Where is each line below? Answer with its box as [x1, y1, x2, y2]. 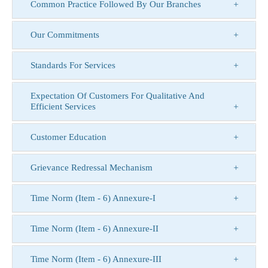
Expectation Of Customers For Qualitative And [31, 91, 205, 100]
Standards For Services [31, 60, 115, 70]
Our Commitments [31, 30, 99, 39]
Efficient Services [31, 102, 96, 111]
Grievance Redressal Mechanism [31, 163, 153, 172]
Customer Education [31, 132, 106, 142]
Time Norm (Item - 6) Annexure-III [31, 254, 162, 264]
